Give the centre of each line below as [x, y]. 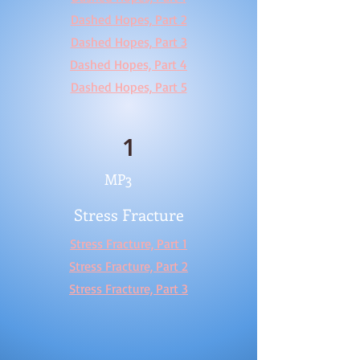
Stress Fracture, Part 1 [129, 243]
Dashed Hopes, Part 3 [129, 42]
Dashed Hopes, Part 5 [129, 87]
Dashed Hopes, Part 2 [129, 19]
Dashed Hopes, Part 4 [129, 64]
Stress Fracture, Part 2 [129, 266]
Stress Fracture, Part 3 [129, 288]
